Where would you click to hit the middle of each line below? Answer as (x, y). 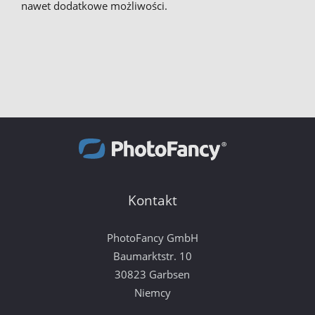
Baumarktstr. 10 (152, 256)
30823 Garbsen (152, 274)
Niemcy (152, 292)
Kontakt (152, 200)
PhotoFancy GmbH (152, 238)
